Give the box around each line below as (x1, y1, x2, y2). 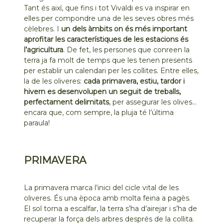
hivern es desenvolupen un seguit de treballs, (24, 87, 181, 96)
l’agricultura (24, 45, 64, 54)
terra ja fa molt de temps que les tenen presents (24, 55, 193, 65)
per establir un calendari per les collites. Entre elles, (24, 66, 199, 75)
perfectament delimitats (24, 97, 110, 107)
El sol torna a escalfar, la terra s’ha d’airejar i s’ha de (24, 204, 198, 213)
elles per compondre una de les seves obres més (24, 13, 194, 23)
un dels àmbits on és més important (61, 24, 188, 33)
